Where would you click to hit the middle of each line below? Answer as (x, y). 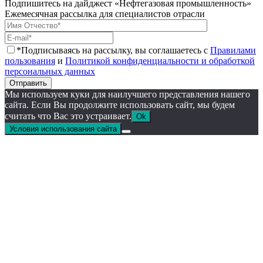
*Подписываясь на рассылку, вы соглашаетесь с (113, 50)
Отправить (28, 83)
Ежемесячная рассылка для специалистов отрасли (105, 14)
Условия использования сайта (63, 129)
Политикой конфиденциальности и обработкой (160, 60)
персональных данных (50, 71)
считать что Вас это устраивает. (68, 116)
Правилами (233, 50)
